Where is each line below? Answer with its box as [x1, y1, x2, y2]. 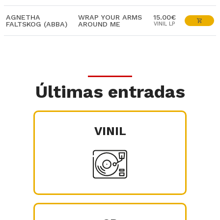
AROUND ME [78, 20, 120, 28]
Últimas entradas [35, 82, 185, 102]
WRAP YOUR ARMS [78, 13, 142, 21]
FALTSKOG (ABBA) [6, 20, 67, 28]
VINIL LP [154, 21, 175, 27]
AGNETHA [6, 13, 40, 21]
